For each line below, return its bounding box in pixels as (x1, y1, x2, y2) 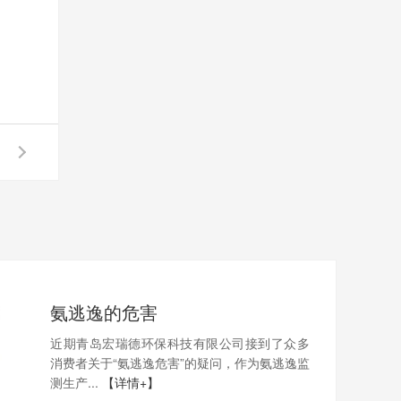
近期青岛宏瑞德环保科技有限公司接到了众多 (50, 334, 310, 352)
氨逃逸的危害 (50, 299, 158, 325)
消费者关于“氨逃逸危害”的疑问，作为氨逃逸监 (50, 354, 310, 371)
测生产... (50, 373, 102, 391)
